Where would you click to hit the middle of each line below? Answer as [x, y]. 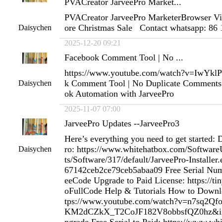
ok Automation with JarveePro [119, 94]
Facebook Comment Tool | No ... [124, 57]
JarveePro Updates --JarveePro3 [122, 123]
